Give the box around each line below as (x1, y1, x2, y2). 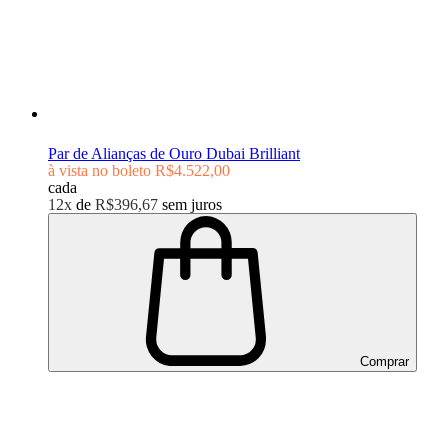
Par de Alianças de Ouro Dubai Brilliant (48, 144, 300, 162)
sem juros (162, 195, 222, 213)
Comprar (356, 353, 409, 369)
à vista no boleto (48, 161, 151, 179)
